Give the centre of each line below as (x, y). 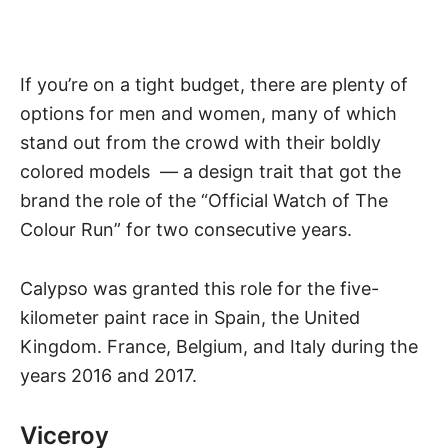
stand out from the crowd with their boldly (200, 143)
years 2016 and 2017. (108, 376)
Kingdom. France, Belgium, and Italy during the (219, 347)
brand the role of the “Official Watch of (187, 201)
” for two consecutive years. (233, 230)
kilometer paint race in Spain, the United (190, 318)
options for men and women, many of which (208, 114)
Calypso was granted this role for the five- (199, 289)
